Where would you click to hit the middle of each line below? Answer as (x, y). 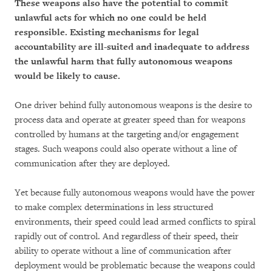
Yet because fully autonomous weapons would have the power (135, 193)
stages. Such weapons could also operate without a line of (126, 149)
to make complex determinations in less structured (114, 207)
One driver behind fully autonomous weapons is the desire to (133, 105)
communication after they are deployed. (92, 164)
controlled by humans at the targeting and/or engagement (127, 134)
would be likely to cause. (67, 76)
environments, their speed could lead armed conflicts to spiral (135, 222)
